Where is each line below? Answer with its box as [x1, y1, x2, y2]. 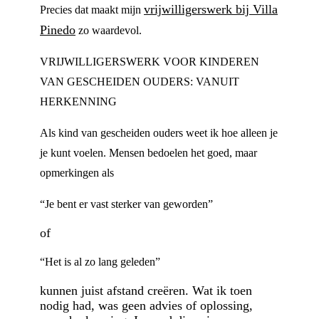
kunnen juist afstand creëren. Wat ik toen [40, 283, 252, 298]
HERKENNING [40, 95, 117, 108]
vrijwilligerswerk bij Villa [144, 2, 278, 16]
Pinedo [40, 23, 75, 37]
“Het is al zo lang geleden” [40, 256, 160, 268]
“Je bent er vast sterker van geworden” [40, 198, 213, 210]
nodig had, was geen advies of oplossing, [40, 298, 253, 313]
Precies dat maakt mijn [40, 4, 144, 16]
